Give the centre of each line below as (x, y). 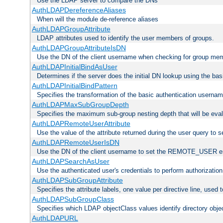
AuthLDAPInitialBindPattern (74, 86)
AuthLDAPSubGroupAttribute (77, 180)
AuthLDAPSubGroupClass (73, 199)
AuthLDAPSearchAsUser (70, 162)
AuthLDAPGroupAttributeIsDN (79, 48)
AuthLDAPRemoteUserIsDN (75, 143)
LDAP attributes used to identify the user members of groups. (125, 38)
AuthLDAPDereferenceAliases (79, 10)
